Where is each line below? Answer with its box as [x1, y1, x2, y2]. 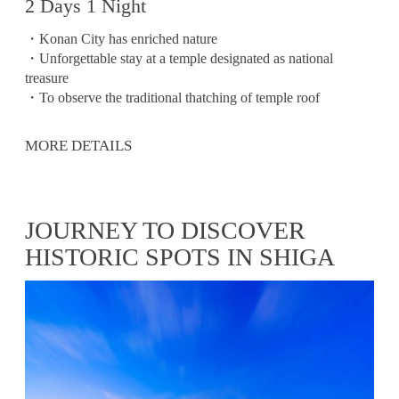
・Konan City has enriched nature [25, 31, 217, 47]
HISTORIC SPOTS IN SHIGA [25, 242, 335, 271]
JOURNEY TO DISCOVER [25, 216, 305, 244]
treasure [25, 70, 69, 86]
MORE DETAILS [25, 136, 132, 154]
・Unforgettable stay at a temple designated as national [25, 51, 333, 67]
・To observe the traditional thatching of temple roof [25, 90, 320, 106]
